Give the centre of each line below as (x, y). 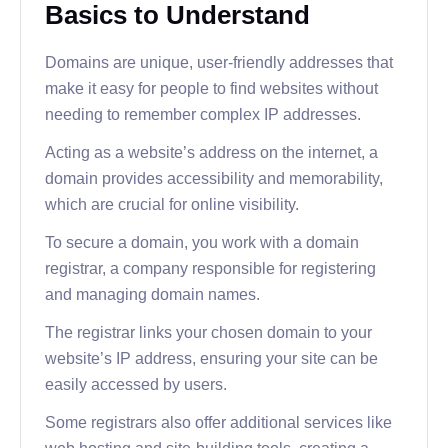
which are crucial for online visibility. (172, 203)
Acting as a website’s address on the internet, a (211, 151)
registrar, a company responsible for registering (210, 267)
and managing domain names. (152, 293)
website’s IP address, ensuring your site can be (211, 357)
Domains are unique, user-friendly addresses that (219, 61)
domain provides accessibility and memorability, (214, 177)
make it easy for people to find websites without (211, 87)
